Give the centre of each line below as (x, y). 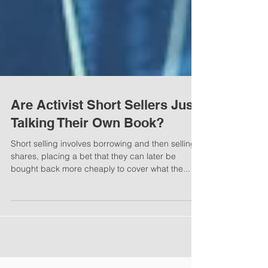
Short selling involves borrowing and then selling (103, 167)
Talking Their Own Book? (87, 147)
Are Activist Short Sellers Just (104, 129)
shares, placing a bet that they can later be (93, 180)
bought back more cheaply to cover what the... (100, 193)
